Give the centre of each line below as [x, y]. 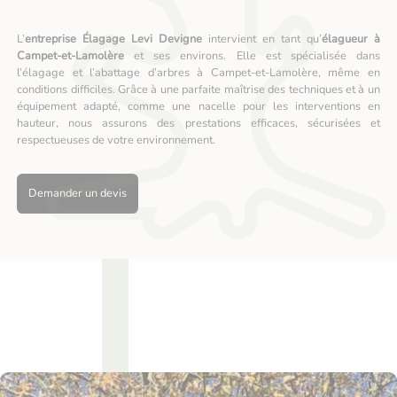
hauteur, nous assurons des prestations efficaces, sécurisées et [198, 124]
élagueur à [350, 39]
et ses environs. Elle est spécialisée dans [252, 56]
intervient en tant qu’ [262, 39]
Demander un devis [77, 193]
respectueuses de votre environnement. [117, 140]
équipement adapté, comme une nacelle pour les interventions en [198, 107]
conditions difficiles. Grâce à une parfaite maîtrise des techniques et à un [198, 90]
